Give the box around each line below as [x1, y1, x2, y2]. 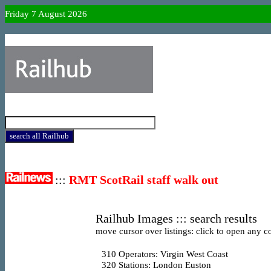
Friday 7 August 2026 [5, 9, 87, 19]
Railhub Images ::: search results [96, 212, 260, 225]
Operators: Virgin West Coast [116, 249, 228, 259]
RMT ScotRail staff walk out [69, 173, 218, 186]
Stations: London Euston [116, 260, 211, 270]
